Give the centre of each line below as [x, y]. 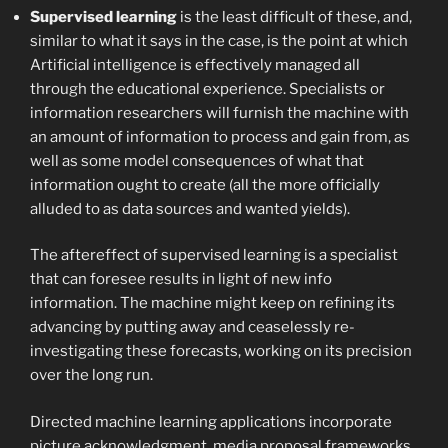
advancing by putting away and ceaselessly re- [192, 327]
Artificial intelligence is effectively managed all [195, 64]
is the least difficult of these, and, [294, 16]
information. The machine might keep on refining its [212, 303]
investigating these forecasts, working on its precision [221, 351]
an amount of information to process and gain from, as [220, 136]
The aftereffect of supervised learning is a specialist [214, 255]
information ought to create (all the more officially [205, 184]
